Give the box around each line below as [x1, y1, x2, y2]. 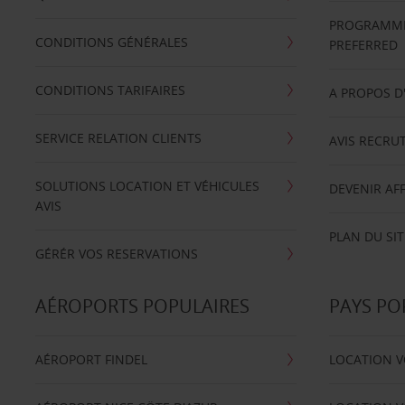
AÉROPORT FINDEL [34, 351, 147, 368]
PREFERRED [329, 36, 399, 53]
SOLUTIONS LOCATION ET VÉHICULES [34, 177, 259, 194]
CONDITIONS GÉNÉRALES [34, 33, 188, 51]
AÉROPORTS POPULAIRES [34, 294, 250, 318]
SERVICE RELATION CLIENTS [34, 129, 202, 146]
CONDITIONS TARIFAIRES [34, 81, 185, 99]
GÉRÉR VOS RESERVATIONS [34, 245, 198, 262]
